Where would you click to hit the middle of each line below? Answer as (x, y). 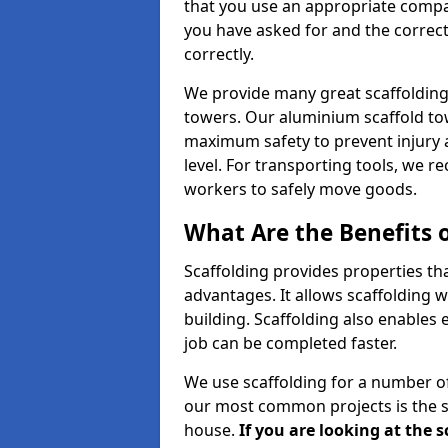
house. (211, 430)
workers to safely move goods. (300, 189)
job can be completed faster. (290, 343)
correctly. (219, 54)
